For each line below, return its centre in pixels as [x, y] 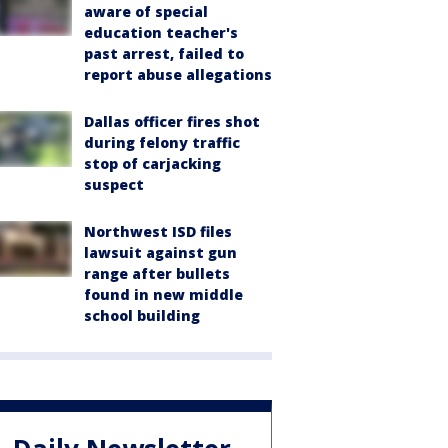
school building [142, 315]
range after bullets [157, 273]
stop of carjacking [152, 163]
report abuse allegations [178, 74]
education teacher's [161, 32]
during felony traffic [162, 142]
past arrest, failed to [164, 53]
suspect [114, 184]
